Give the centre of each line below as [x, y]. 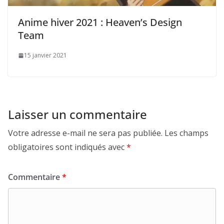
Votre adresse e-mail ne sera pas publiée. [85, 133]
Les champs [186, 133]
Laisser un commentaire [77, 114]
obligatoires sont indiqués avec [67, 147]
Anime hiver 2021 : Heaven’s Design [100, 22]
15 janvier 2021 [45, 55]
